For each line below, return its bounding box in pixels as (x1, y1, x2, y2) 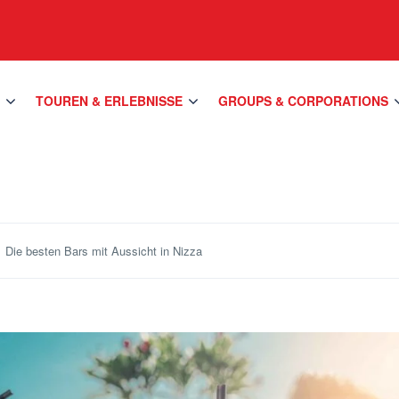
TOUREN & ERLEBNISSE (36, 92, 183, 110)
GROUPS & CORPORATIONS (218, 92, 389, 110)
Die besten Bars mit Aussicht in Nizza (5, 242, 202, 259)
